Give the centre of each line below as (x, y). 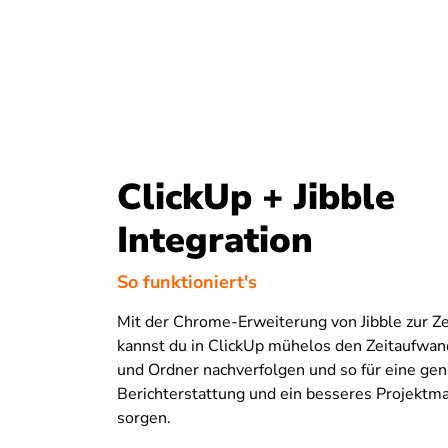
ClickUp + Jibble (256, 198)
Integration (215, 241)
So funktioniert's (187, 281)
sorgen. (144, 417)
